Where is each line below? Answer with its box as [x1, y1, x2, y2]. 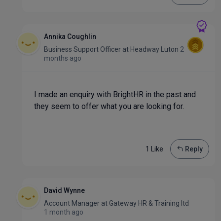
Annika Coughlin [44, 33, 96, 40]
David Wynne [44, 186, 85, 194]
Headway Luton [129, 45, 180, 53]
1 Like [146, 145, 163, 153]
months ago [44, 54, 81, 62]
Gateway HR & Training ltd [108, 199, 189, 207]
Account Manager [44, 199, 101, 207]
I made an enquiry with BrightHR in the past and [34, 90, 196, 99]
